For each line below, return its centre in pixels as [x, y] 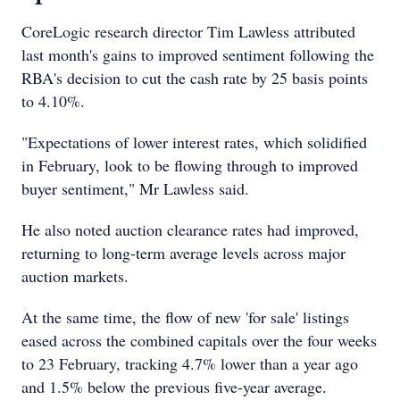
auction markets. [75, 276]
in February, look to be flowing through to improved [190, 165]
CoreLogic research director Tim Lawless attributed [188, 31]
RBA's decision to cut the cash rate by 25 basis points [195, 78]
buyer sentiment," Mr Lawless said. [135, 188]
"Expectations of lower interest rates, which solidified [194, 142]
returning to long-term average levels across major [183, 253]
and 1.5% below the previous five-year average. [174, 387]
